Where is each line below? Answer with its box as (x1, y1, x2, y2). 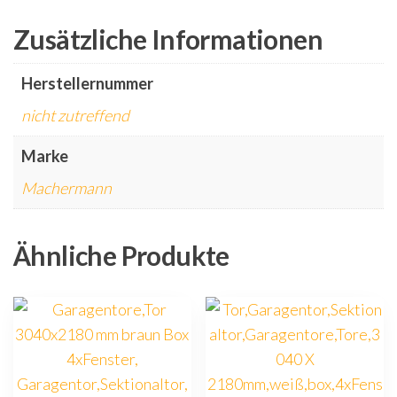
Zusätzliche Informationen (13, 23, 323, 56)
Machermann (21, 178, 112, 198)
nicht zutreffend (21, 105, 129, 126)
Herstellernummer (21, 74, 153, 94)
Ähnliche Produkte (13, 239, 230, 272)
